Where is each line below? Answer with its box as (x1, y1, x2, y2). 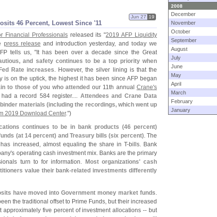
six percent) (110, 132, 144, 139)
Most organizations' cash (85, 158, 157, 165)
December (171, 11, 196, 17)
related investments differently (71, 167, 157, 174)
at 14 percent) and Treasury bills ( (17, 132, 111, 139)
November (171, 20, 196, 26)
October (171, 29, 190, 34)
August (171, 46, 187, 52)
